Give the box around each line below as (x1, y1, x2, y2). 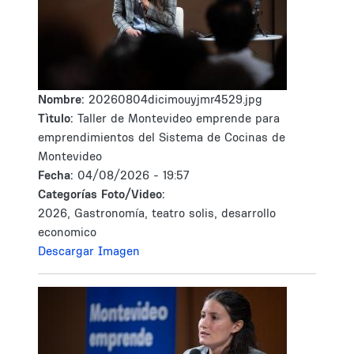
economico (38, 224, 96, 239)
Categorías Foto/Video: (38, 186, 165, 201)
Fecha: (38, 168, 77, 183)
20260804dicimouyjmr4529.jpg (88, 92, 262, 107)
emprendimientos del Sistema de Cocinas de (38, 130, 285, 145)
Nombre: (38, 92, 88, 107)
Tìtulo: (38, 111, 73, 126)
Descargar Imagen (38, 243, 140, 258)
